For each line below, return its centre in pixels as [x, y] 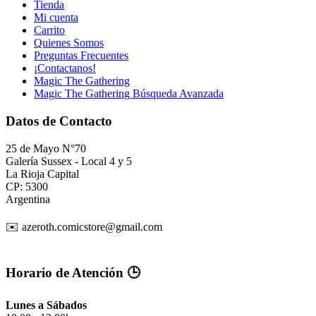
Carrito [49, 30]
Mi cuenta [56, 18]
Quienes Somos [69, 43]
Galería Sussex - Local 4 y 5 [69, 161]
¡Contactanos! [65, 68]
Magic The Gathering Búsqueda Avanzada [129, 94]
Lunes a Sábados [46, 305]
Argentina [28, 199]
